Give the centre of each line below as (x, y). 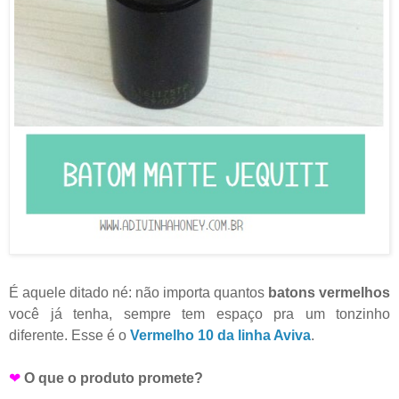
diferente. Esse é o (69, 336)
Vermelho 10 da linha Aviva (220, 336)
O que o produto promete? (114, 379)
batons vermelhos (329, 293)
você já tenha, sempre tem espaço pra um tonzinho (199, 314)
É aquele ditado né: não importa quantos (138, 293)
